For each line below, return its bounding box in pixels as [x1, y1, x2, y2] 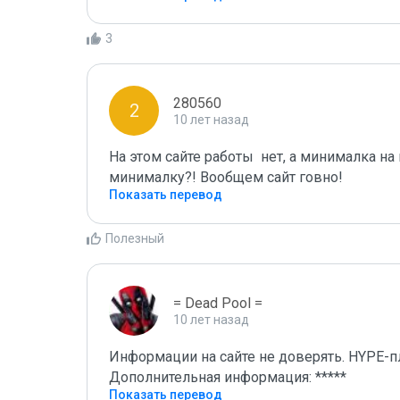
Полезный [105, 231, 164, 246]
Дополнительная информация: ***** [109, 369, 346, 386]
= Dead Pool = [173, 295, 262, 312]
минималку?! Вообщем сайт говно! [109, 169, 343, 186]
